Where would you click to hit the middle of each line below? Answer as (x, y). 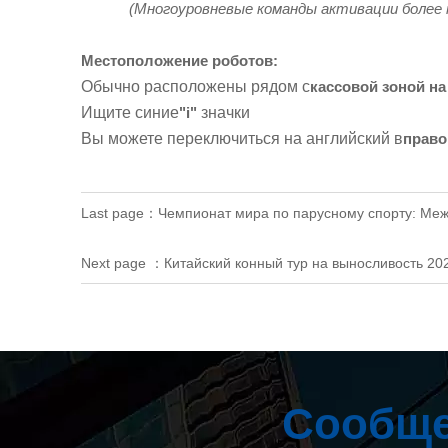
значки (223, 112)
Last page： (119, 212)
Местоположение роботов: (179, 60)
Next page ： (122, 263)
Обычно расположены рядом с (195, 86)
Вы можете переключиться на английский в (241, 138)
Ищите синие (129, 112)
